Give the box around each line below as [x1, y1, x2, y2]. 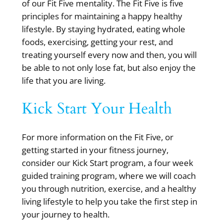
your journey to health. [21, 209, 110, 221]
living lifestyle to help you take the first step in [21, 196, 197, 208]
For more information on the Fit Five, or [21, 131, 173, 143]
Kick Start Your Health [21, 98, 172, 119]
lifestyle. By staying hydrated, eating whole [21, 23, 185, 35]
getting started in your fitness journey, [21, 144, 168, 156]
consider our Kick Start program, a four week [21, 157, 193, 169]
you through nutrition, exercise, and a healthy [21, 183, 196, 195]
